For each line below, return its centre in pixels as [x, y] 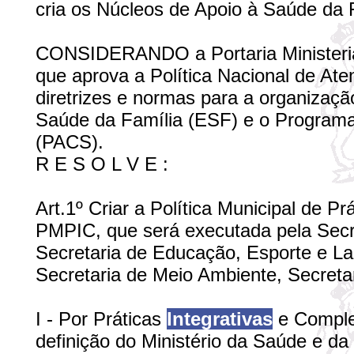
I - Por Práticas [101, 319]
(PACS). [70, 142]
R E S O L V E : [102, 164]
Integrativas [220, 319]
